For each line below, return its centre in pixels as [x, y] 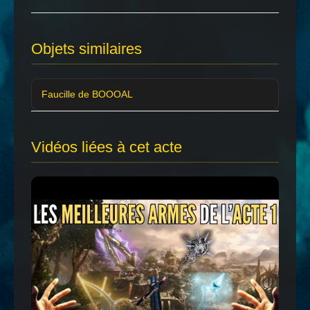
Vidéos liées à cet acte [107, 147]
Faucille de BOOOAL [87, 94]
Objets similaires [86, 48]
